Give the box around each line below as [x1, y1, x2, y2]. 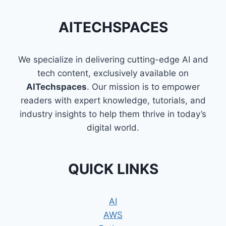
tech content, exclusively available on [37, 68, 189, 79]
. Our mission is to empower [87, 82, 200, 92]
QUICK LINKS [68, 160, 158, 178]
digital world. [87, 123, 139, 133]
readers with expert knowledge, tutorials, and [20, 95, 206, 106]
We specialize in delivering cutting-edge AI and [18, 54, 208, 65]
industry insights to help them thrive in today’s [20, 109, 206, 120]
